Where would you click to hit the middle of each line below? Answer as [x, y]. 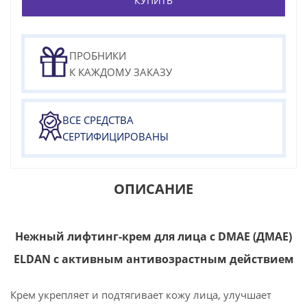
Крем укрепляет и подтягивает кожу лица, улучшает [141, 295]
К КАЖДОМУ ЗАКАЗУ [121, 72]
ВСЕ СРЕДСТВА [98, 120]
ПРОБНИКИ [98, 56]
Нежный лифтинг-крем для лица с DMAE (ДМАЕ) [153, 236]
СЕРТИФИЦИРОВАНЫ [115, 136]
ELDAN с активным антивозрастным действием [153, 259]
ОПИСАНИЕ [153, 189]
